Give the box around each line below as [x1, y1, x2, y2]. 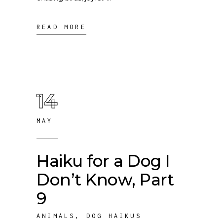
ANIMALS [37, 212, 75, 220]
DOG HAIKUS [86, 212, 142, 220]
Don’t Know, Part [37, 170, 174, 189]
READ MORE [37, 23, 86, 31]
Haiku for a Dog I [37, 151, 170, 171]
